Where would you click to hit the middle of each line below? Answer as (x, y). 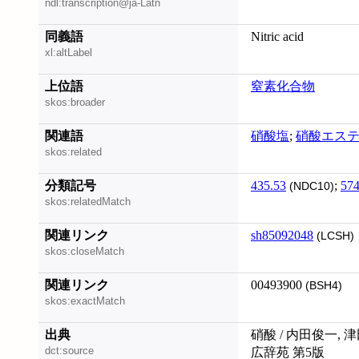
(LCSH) (334, 236)
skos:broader (75, 103)
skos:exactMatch (85, 301)
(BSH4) (322, 286)
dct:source (69, 351)
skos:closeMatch (85, 252)
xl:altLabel (69, 53)
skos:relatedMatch (88, 202)
